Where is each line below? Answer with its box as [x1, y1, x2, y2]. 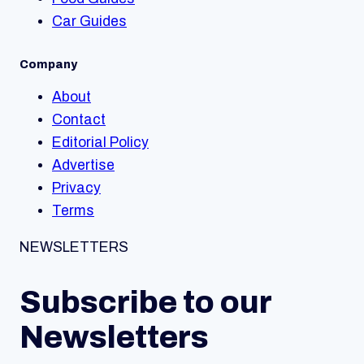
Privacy [52, 180, 101, 196]
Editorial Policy [52, 134, 149, 150]
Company [19, 58, 77, 71]
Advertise [52, 157, 115, 173]
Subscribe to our [19, 285, 271, 319]
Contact [52, 111, 106, 128]
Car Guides [52, 13, 127, 29]
